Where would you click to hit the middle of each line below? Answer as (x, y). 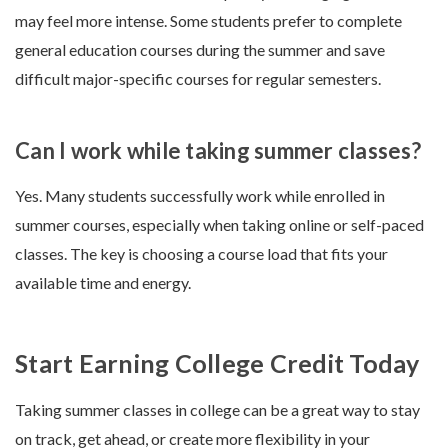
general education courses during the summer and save (200, 49)
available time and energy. (103, 282)
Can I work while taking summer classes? (218, 150)
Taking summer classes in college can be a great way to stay (217, 409)
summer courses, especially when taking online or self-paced (219, 224)
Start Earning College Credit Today (217, 363)
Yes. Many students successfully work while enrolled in (200, 195)
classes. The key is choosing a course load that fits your (201, 253)
